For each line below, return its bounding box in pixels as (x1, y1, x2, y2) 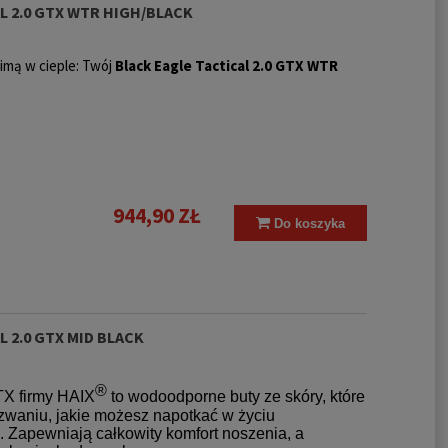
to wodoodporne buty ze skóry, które (106, 388, 365, 406)
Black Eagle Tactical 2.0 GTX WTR (114, 55, 338, 75)
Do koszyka (273, 215, 345, 231)
